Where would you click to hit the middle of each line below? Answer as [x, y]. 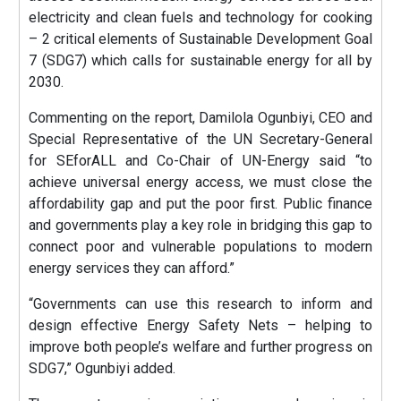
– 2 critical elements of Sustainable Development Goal [200, 38]
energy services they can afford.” [132, 268]
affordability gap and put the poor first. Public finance [200, 203]
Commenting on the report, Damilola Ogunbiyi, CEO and [200, 117]
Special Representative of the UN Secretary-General [200, 139]
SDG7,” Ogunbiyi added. [102, 368]
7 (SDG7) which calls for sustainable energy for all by [200, 60]
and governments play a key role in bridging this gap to [200, 225]
